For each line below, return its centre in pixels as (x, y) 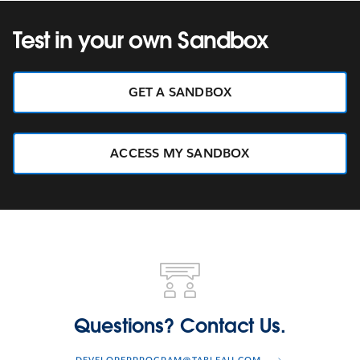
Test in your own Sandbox (141, 41)
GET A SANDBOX (180, 92)
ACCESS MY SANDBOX (180, 153)
